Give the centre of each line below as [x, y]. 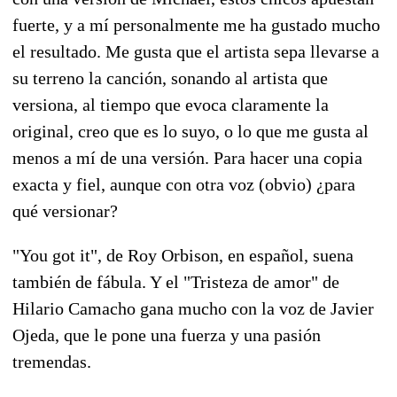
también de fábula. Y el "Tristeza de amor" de [176, 281]
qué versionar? [65, 210]
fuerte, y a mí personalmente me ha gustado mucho [196, 24]
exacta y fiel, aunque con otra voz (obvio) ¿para [184, 184]
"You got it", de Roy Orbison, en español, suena [183, 255]
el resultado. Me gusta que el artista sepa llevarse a [196, 51]
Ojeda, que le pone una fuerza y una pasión [167, 335]
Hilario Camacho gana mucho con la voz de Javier [193, 308]
